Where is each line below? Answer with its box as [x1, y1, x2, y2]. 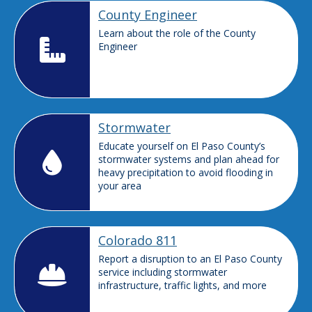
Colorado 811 [98, 231, 177, 249]
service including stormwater [98, 265, 227, 279]
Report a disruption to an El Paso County [98, 251, 282, 265]
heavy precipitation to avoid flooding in [98, 165, 273, 179]
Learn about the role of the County [98, 26, 256, 40]
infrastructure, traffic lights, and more [98, 278, 267, 292]
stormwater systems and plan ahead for [98, 152, 279, 166]
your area [98, 178, 141, 192]
